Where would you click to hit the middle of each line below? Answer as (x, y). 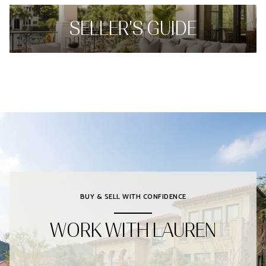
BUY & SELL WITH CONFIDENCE (133, 197)
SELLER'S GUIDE (133, 28)
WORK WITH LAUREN (133, 230)
